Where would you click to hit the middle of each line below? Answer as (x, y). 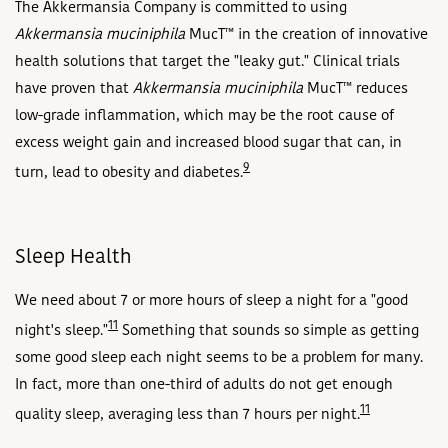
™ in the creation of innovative (326, 35)
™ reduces (375, 89)
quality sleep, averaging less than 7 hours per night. (187, 415)
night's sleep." (61, 331)
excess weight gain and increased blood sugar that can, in (208, 143)
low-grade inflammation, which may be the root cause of (204, 116)
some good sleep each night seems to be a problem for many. (219, 358)
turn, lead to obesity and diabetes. (129, 173)
